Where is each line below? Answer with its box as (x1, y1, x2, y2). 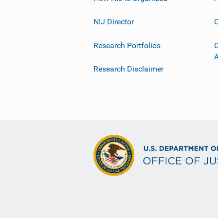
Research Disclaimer (93, 64, 163, 74)
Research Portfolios (93, 40, 161, 50)
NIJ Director (93, 17, 134, 26)
